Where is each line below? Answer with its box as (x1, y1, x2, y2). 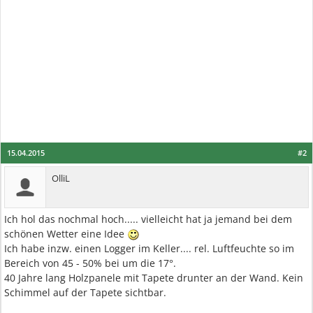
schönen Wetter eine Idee (4, 227, 127, 240)
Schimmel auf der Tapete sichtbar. (4, 286, 166, 299)
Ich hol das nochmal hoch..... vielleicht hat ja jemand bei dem (4, 212, 292, 226)
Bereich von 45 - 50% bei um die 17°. (4, 256, 176, 270)
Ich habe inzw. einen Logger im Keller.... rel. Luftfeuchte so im (4, 242, 294, 255)
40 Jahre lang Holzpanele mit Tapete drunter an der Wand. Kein (4, 271, 303, 284)
